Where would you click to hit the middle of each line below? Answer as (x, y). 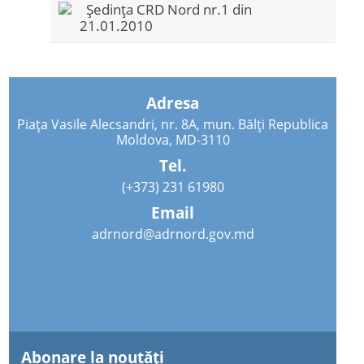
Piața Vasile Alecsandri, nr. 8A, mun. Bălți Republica (173, 124)
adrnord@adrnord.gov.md (173, 234)
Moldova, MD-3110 (173, 140)
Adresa (173, 103)
